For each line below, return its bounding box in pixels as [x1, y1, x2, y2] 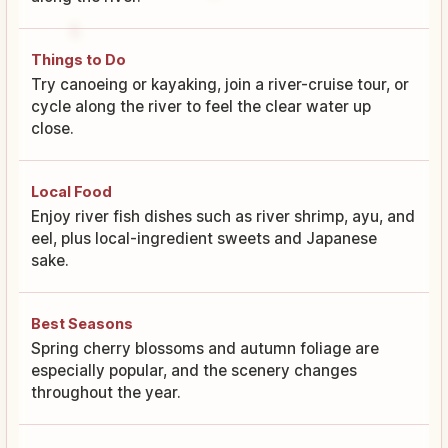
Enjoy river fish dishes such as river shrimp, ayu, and [31, 206, 415, 226]
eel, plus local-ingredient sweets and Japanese [31, 228, 377, 248]
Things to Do [31, 50, 126, 68]
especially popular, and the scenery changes [31, 360, 357, 380]
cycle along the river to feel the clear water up [31, 96, 371, 116]
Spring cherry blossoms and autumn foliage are [31, 338, 379, 358]
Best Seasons [31, 314, 133, 332]
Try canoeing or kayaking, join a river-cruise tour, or [31, 74, 409, 94]
